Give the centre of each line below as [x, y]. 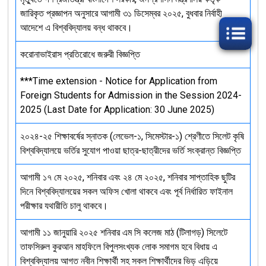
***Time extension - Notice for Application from [118, 81]
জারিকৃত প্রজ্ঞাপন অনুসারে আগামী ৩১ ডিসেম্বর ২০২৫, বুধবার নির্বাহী [121, 13]
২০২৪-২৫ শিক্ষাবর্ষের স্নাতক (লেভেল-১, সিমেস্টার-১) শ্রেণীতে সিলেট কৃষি [132, 136]
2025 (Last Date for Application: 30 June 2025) [117, 109]
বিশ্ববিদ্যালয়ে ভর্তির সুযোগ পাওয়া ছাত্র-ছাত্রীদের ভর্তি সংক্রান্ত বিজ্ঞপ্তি [130, 150]
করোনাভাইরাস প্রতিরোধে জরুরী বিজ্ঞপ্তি [80, 54]
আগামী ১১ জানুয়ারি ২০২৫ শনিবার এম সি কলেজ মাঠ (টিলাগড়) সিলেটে [123, 232]
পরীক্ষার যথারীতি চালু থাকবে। [64, 205]
